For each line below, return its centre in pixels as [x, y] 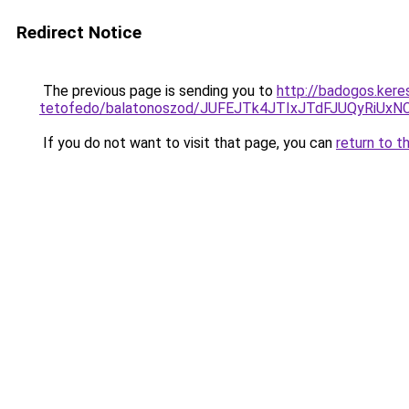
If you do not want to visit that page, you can [188, 143]
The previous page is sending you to [158, 91]
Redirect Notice [79, 32]
